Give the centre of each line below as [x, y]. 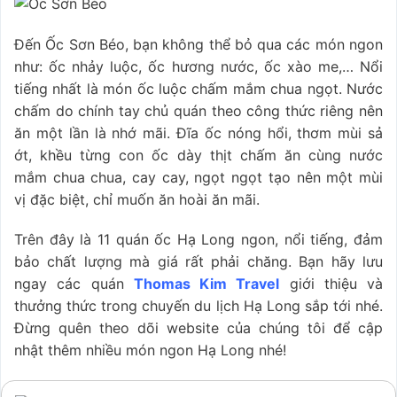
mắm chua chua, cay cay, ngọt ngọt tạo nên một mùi [198, 177]
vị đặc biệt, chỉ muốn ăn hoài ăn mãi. [137, 199]
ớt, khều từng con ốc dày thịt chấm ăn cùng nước [198, 155]
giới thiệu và [331, 284]
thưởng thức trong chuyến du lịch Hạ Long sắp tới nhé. [198, 306]
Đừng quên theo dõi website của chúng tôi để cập [198, 328]
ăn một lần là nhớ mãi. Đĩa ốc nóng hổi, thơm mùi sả [198, 132]
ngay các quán [74, 284]
